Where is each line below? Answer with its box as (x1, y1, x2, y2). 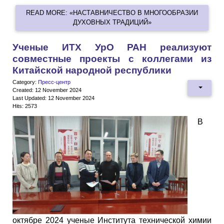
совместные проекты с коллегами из (12, 53, 211, 64)
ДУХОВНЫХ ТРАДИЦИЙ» (72, 18, 151, 26)
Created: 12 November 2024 (12, 86, 81, 93)
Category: (12, 78, 38, 85)
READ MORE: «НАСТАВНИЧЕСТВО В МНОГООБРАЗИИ (26, 9, 198, 17)
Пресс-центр (38, 78, 70, 85)
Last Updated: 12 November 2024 (12, 94, 94, 101)
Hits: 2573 (12, 102, 37, 109)
